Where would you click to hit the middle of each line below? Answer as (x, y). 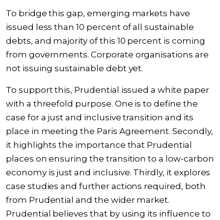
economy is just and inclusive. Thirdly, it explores (108, 172)
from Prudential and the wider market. (88, 200)
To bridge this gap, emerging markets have (98, 13)
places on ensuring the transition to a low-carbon (110, 159)
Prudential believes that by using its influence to (108, 214)
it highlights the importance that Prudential (99, 145)
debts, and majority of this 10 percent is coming (106, 41)
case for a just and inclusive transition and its (100, 117)
